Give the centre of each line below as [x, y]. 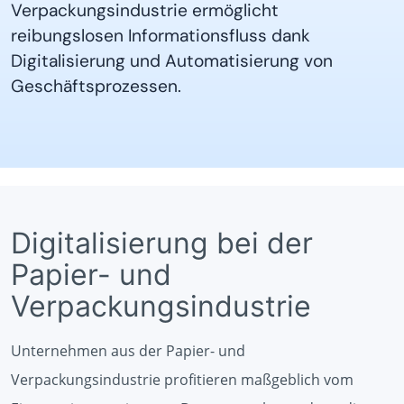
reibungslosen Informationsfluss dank [161, 36]
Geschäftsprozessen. [96, 86]
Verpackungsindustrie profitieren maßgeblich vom [182, 380]
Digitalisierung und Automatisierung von [172, 61]
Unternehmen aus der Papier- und [128, 351]
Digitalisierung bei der [162, 243]
